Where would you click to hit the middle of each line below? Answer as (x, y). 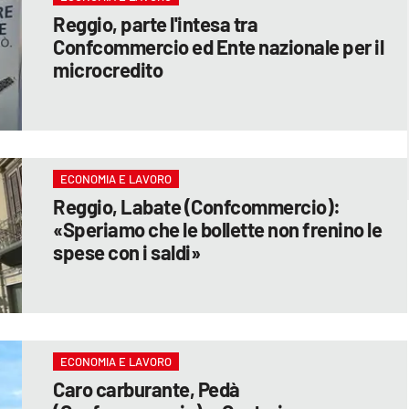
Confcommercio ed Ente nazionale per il (219, 46)
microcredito (108, 69)
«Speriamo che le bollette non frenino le (218, 229)
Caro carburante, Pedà (147, 388)
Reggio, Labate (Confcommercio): (197, 206)
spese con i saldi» (127, 252)
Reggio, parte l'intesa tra (156, 23)
